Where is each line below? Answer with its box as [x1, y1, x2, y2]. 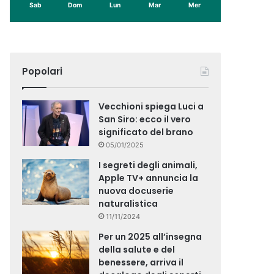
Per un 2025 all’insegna [98, 230, 202, 243]
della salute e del [98, 243, 176, 256]
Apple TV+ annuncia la [98, 171, 199, 184]
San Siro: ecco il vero [98, 113, 191, 125]
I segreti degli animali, [98, 158, 198, 171]
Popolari [22, 64, 63, 78]
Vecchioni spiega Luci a [98, 100, 204, 113]
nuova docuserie [98, 184, 174, 197]
